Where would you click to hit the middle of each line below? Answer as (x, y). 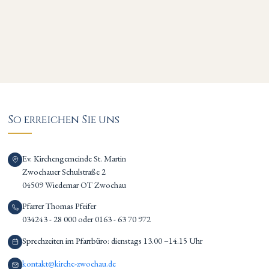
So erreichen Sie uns (64, 120)
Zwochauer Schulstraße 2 (64, 171)
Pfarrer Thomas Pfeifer (60, 206)
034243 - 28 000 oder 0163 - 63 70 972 (87, 219)
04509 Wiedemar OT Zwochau (74, 184)
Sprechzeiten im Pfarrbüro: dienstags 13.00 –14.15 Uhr (113, 240)
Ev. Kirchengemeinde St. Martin (75, 158)
